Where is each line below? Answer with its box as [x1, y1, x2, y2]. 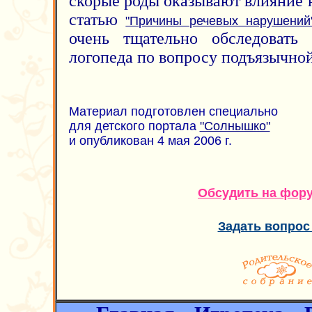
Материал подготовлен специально [68, 104, 278, 118]
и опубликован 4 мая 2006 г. [68, 134, 232, 148]
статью [68, 10, 126, 29]
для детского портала [68, 119, 200, 133]
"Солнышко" [199, 119, 270, 133]
